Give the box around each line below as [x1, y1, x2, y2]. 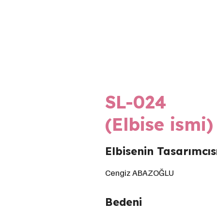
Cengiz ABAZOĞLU [105, 167, 174, 178]
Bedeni [105, 195, 142, 209]
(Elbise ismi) [105, 113, 213, 135]
